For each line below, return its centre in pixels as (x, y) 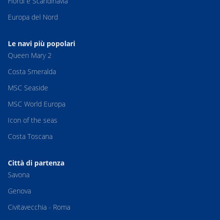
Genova (19, 191)
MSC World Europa (37, 104)
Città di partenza (36, 163)
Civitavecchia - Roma (39, 207)
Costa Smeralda (32, 71)
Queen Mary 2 (30, 55)
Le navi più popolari (41, 43)
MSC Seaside (28, 87)
